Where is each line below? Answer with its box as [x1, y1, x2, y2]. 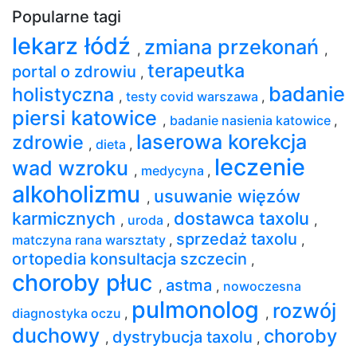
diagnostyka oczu [12, 304, 124, 321]
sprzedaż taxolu [176, 229, 301, 249]
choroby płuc [12, 268, 159, 296]
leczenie [214, 152, 305, 181]
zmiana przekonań [144, 34, 324, 59]
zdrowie [12, 130, 88, 154]
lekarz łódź [12, 31, 137, 60]
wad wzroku [12, 155, 134, 180]
